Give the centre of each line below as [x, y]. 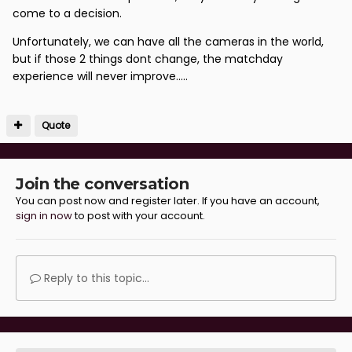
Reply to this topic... [95, 278]
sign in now [44, 215]
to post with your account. [139, 215]
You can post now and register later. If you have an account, [168, 200]
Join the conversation [103, 183]
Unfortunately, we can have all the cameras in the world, [168, 41]
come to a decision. [67, 13]
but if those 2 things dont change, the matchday [148, 59]
